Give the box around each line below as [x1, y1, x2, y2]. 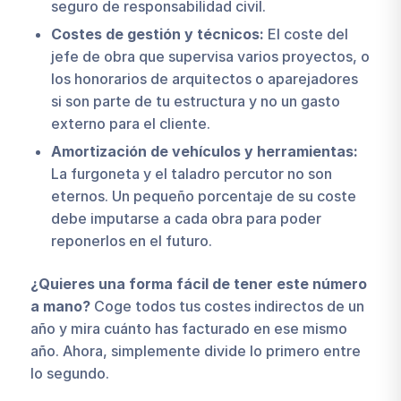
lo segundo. [30, 364, 109, 383]
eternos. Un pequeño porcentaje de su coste [50, 187, 356, 206]
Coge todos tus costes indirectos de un [93, 297, 364, 316]
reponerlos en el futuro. [50, 232, 212, 251]
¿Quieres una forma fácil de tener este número [30, 275, 367, 294]
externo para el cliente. [50, 115, 210, 133]
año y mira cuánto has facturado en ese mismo [30, 320, 347, 338]
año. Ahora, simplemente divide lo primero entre [30, 342, 361, 361]
